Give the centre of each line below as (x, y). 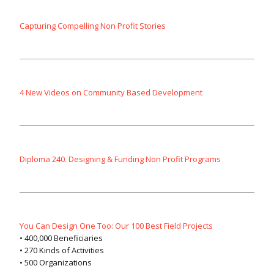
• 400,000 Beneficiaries (61, 238)
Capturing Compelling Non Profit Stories (93, 26)
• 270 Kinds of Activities (62, 250)
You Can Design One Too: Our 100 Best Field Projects (116, 226)
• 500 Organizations (56, 263)
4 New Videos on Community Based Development (111, 93)
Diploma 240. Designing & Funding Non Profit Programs (120, 159)
